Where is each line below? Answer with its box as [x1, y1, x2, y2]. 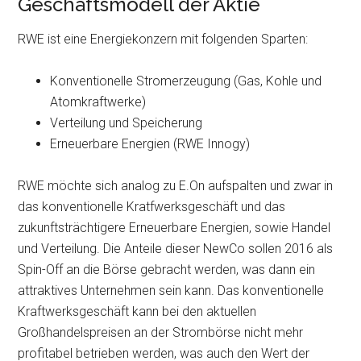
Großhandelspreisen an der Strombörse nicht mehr [18, 325, 304, 340]
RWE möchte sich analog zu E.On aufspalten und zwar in [18, 178, 334, 193]
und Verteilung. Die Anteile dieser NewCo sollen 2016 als [18, 241, 334, 256]
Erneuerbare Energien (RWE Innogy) [50, 136, 251, 151]
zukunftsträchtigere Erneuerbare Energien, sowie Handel [18, 220, 331, 235]
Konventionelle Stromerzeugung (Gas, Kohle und [50, 73, 322, 89]
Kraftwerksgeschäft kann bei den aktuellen [18, 304, 257, 319]
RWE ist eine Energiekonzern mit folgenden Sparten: [18, 31, 309, 47]
